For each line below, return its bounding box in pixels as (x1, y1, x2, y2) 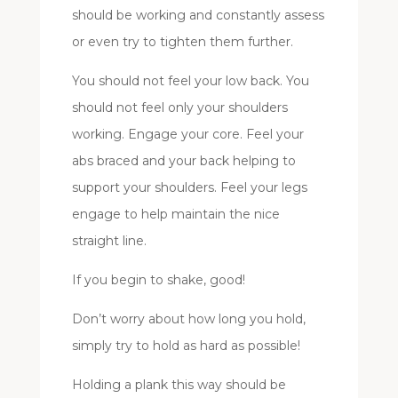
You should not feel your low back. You (71, 72, 309, 89)
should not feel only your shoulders (71, 99, 288, 115)
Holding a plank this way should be (71, 376, 286, 393)
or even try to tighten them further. (71, 33, 293, 50)
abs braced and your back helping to (71, 152, 296, 169)
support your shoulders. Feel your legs (71, 179, 307, 195)
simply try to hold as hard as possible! (71, 337, 300, 354)
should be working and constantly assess (71, 6, 324, 23)
